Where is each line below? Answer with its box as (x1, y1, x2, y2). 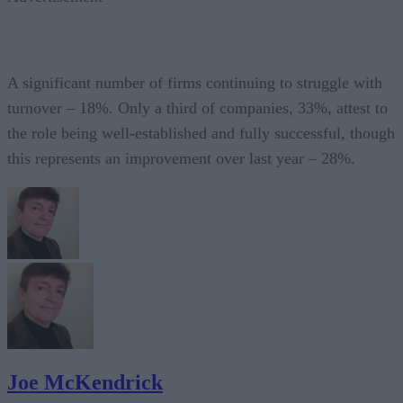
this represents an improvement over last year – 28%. (7, 148, 355, 167)
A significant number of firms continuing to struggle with (7, 73, 382, 92)
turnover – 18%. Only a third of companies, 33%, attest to (7, 98, 388, 117)
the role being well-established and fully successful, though (7, 123, 395, 142)
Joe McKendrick (7, 370, 163, 394)
